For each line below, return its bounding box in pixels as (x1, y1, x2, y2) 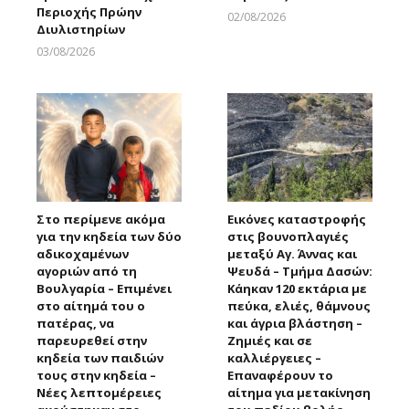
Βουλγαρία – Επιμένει (37, 280, 172, 297)
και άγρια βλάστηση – (227, 315, 362, 331)
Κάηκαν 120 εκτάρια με (227, 280, 367, 297)
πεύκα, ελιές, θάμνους (227, 298, 371, 314)
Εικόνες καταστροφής (227, 211, 366, 227)
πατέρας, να (37, 315, 114, 331)
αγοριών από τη (37, 263, 137, 279)
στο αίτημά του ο (37, 298, 145, 314)
